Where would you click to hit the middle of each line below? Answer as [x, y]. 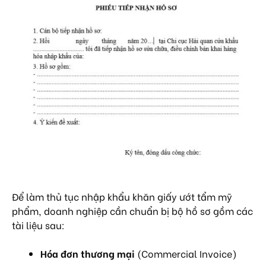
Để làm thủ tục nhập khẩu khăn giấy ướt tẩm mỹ [122, 197]
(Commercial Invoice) [186, 254]
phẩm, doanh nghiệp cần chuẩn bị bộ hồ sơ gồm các [132, 211]
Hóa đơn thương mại [88, 254]
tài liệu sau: [38, 225]
